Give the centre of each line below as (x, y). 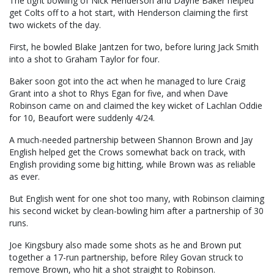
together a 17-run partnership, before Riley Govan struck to (126, 257)
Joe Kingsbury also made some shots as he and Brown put (125, 245)
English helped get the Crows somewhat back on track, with (127, 152)
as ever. (24, 177)
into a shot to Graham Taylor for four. (84, 59)
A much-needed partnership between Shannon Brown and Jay (131, 140)
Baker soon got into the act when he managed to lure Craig (127, 81)
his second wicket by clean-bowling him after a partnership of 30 (136, 211)
